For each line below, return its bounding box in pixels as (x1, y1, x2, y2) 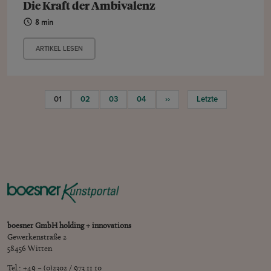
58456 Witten (7, 243, 53, 253)
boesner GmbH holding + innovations (7, 220, 132, 230)
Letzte (197, 94, 218, 105)
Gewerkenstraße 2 (7, 231, 67, 241)
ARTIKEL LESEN (36, 44, 83, 53)
